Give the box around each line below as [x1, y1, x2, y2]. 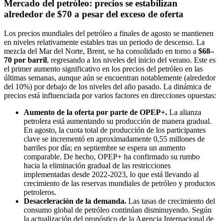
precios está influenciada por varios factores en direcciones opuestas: [4, 91, 216, 100]
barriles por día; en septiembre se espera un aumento [24, 144, 185, 152]
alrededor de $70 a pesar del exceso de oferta [4, 9, 184, 20]
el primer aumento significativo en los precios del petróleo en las [4, 65, 203, 74]
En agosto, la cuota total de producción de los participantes [24, 126, 206, 135]
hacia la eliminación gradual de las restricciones [24, 161, 171, 170]
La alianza [167, 108, 201, 117]
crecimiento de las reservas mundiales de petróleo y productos [24, 179, 215, 188]
